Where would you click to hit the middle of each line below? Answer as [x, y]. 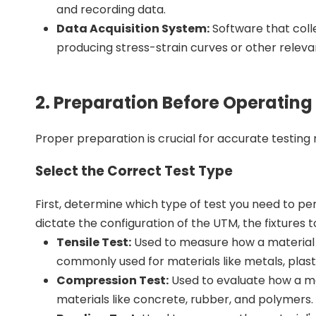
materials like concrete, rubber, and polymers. [185, 300]
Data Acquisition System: [133, 28]
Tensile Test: [94, 243]
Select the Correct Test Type [134, 171]
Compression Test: [113, 281]
